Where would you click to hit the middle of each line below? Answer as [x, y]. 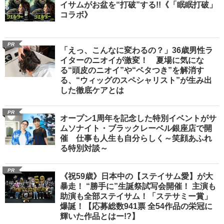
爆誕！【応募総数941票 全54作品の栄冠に [136, 206]
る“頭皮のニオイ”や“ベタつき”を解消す [132, 70]
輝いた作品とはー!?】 [100, 216]
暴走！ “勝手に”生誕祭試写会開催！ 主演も [138, 186]
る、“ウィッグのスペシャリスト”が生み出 [136, 80]
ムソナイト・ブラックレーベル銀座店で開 [136, 128]
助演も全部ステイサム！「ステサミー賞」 [136, 196]
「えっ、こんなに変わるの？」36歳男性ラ [136, 50]
